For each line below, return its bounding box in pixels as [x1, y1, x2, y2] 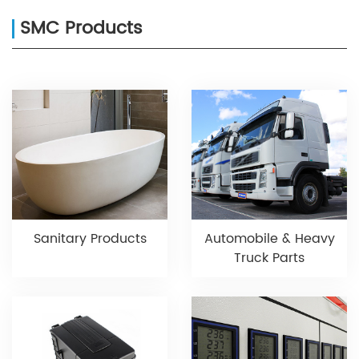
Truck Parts [234, 247, 305, 268]
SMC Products [20, 14, 143, 44]
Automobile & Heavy [204, 228, 335, 249]
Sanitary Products [33, 228, 147, 249]
